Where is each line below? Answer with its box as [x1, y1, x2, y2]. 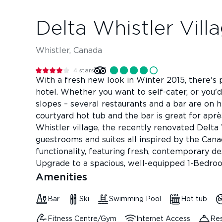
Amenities [36, 172, 87, 182]
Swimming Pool [109, 196, 161, 203]
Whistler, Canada [36, 47, 102, 55]
